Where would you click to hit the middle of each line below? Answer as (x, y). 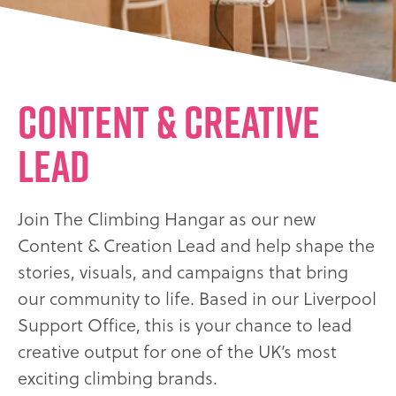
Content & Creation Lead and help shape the (196, 246)
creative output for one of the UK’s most (177, 352)
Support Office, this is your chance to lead (185, 326)
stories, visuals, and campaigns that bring (183, 273)
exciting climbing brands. (118, 379)
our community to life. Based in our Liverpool (197, 299)
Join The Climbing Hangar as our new (167, 220)
